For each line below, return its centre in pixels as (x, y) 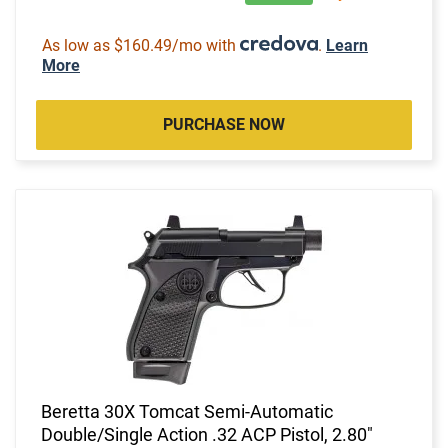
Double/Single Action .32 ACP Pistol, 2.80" (207, 434)
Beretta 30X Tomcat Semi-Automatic (187, 411)
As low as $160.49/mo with (141, 45)
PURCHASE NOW (224, 124)
